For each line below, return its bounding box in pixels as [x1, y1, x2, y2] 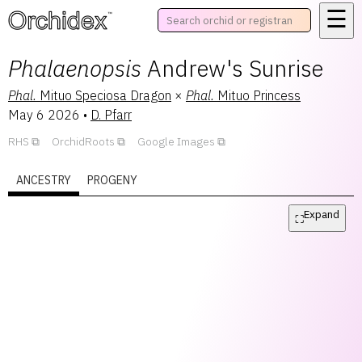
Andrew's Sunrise [147, 53, 323, 83]
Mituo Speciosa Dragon [40, 87, 171, 103]
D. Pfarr [90, 107, 132, 123]
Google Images [137, 134, 215, 149]
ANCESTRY [16, 173, 71, 187]
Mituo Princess [217, 87, 301, 103]
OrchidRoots [52, 134, 115, 149]
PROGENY [87, 173, 137, 187]
